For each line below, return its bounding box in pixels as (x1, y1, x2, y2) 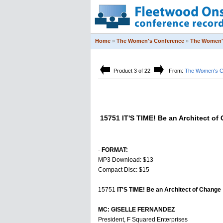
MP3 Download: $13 (98, 156, 153, 163)
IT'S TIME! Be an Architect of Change (117, 186, 221, 193)
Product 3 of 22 (113, 68, 150, 74)
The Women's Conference (116, 38, 184, 44)
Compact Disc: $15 (98, 166, 149, 173)
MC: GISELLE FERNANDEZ (98, 206, 175, 213)
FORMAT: (102, 146, 128, 153)
